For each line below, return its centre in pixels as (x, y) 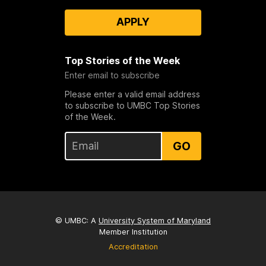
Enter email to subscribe (112, 75)
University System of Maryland (155, 221)
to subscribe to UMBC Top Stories (132, 105)
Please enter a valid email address (132, 94)
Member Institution (133, 232)
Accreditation (133, 247)
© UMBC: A (77, 221)
